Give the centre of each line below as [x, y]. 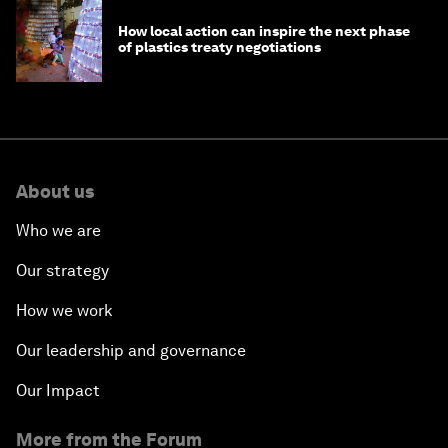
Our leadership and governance [131, 351]
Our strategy [62, 271]
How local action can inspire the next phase [264, 31]
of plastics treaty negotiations [219, 47]
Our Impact [58, 391]
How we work [64, 311]
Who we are [58, 231]
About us [55, 192]
